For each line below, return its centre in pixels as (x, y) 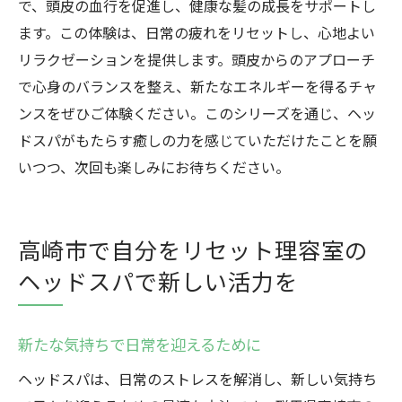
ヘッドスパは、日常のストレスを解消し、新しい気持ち (197, 379)
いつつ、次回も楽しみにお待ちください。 (154, 167)
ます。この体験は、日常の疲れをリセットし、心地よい (197, 32)
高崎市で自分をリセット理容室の (193, 249)
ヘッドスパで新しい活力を (158, 281)
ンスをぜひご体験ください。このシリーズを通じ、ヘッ (197, 113)
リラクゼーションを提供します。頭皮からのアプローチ (197, 59)
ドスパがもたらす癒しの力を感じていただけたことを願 (197, 140)
